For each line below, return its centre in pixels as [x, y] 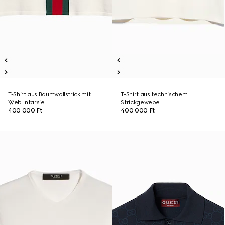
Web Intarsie [26, 102]
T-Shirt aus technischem [154, 94]
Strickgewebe [140, 102]
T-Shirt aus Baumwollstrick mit [49, 94]
